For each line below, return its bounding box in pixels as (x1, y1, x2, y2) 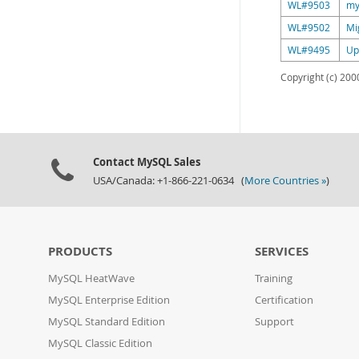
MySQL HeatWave (48, 272, 135, 285)
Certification (255, 293, 314, 307)
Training (255, 272, 293, 285)
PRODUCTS (48, 243, 112, 260)
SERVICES (255, 243, 309, 260)
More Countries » (244, 174, 326, 188)
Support (255, 315, 295, 329)
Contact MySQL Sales (93, 155, 200, 169)
